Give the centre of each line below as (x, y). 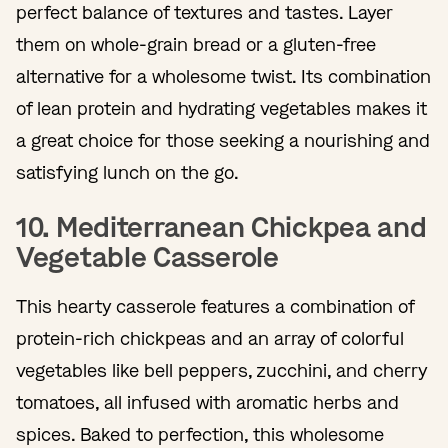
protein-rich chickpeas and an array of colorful (210, 338)
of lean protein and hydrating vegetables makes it (221, 108)
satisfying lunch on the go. (132, 172)
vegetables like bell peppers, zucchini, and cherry (221, 370)
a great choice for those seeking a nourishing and (223, 140)
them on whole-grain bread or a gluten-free (196, 44)
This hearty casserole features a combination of (215, 306)
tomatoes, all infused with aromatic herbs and (207, 402)
